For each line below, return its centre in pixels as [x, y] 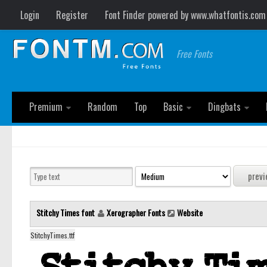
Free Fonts [195, 54]
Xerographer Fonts [136, 213]
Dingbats [224, 107]
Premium [46, 107]
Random [103, 107]
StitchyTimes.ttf [52, 235]
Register [72, 15]
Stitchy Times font [66, 213]
